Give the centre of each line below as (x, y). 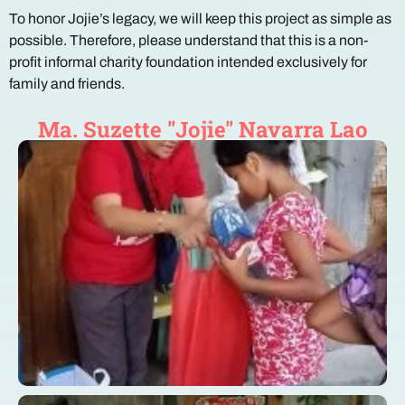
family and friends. (67, 84)
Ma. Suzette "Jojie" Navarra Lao (202, 129)
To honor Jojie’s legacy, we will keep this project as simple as (200, 19)
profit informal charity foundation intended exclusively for (188, 62)
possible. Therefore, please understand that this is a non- (188, 40)
